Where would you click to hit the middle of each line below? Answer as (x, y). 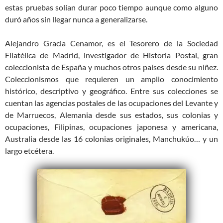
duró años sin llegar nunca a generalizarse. (76, 19)
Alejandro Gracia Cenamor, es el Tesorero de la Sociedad (111, 43)
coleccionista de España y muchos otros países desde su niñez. (111, 67)
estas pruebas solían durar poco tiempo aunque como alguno (111, 7)
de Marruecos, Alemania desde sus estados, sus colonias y (111, 114)
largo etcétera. (29, 150)
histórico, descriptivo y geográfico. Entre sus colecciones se (111, 91)
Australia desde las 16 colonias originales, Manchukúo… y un (111, 138)
